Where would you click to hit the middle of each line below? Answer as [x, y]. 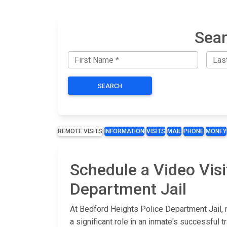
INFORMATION [124, 131]
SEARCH [110, 86]
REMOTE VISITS [80, 131]
